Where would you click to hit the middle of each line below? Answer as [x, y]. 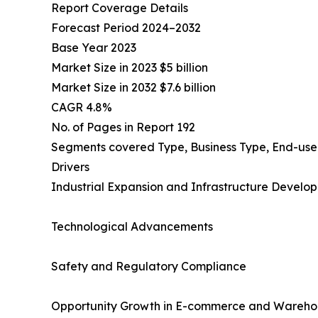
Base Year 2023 [94, 48]
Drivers [70, 167]
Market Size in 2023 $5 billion [130, 68]
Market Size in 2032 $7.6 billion [133, 88]
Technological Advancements [132, 227]
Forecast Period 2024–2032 [126, 28]
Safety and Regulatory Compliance [149, 267]
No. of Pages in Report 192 [123, 127]
